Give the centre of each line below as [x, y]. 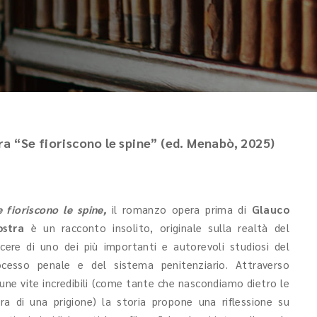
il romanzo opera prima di [179, 209]
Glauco [270, 209]
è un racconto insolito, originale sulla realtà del [157, 227]
